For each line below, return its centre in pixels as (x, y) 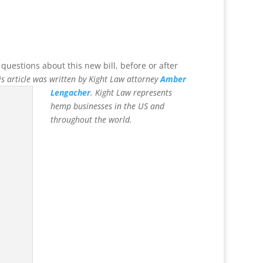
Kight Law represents (132, 93)
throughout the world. (91, 120)
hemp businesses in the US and (107, 106)
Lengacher (70, 93)
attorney (143, 79)
